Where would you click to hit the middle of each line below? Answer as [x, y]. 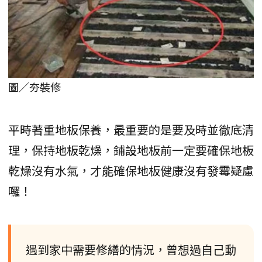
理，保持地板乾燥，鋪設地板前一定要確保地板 [131, 150]
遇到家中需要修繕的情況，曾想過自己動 [131, 249]
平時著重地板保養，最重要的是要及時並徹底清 [131, 129]
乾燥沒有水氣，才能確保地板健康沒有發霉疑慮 [131, 170]
